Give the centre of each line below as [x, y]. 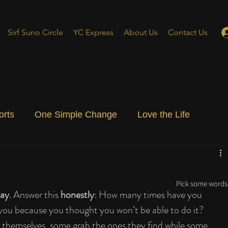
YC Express [93, 32]
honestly [77, 195]
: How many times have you [149, 195]
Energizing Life [84, 155]
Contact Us [188, 32]
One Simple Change [76, 114]
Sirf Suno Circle [35, 32]
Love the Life [164, 114]
